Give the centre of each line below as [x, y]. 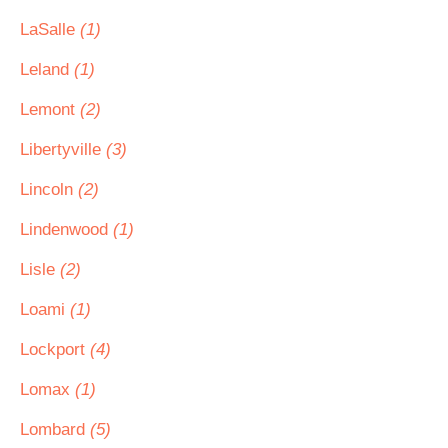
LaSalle [50, 29]
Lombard [55, 429]
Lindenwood [66, 229]
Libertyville [63, 149]
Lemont [50, 109]
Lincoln [49, 189]
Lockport [55, 349]
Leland [47, 69]
